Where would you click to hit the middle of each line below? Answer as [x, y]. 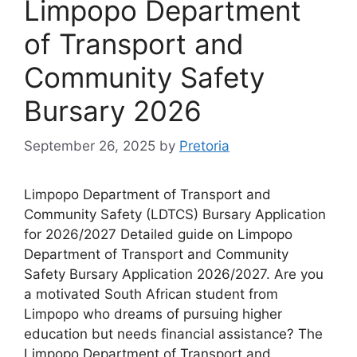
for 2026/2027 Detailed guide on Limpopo [158, 234]
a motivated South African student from [151, 294]
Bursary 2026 [113, 110]
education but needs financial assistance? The [173, 334]
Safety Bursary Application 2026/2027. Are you [174, 274]
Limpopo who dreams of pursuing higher [153, 314]
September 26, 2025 [90, 146]
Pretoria [204, 146]
